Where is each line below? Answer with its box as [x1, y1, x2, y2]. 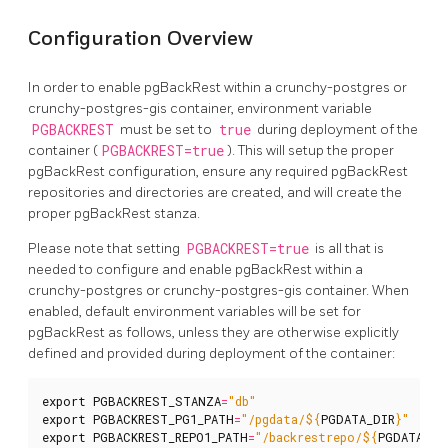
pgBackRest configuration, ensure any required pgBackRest [28, 163, 408, 181]
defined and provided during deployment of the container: [28, 345, 395, 363]
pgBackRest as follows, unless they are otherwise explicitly [28, 324, 399, 342]
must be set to [117, 121, 215, 139]
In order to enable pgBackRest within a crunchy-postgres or [28, 79, 407, 97]
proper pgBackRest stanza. [28, 205, 200, 223]
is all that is [312, 240, 384, 258]
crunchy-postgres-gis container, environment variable [28, 100, 372, 118]
